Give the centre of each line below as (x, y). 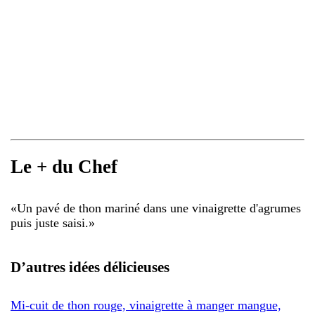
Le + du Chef (64, 167)
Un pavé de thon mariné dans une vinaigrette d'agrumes (159, 208)
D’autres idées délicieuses (90, 267)
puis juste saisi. (50, 223)
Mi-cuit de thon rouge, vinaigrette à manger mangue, (146, 305)
